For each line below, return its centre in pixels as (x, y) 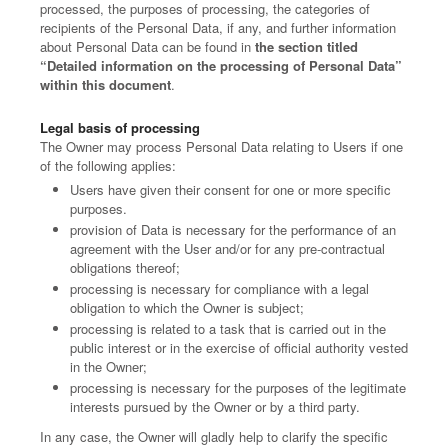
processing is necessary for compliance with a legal (219, 288)
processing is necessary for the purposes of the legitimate (238, 387)
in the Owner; (108, 366)
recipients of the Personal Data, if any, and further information (218, 27)
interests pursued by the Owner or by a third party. (215, 406)
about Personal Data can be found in (147, 46)
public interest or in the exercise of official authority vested (239, 347)
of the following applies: (108, 165)
